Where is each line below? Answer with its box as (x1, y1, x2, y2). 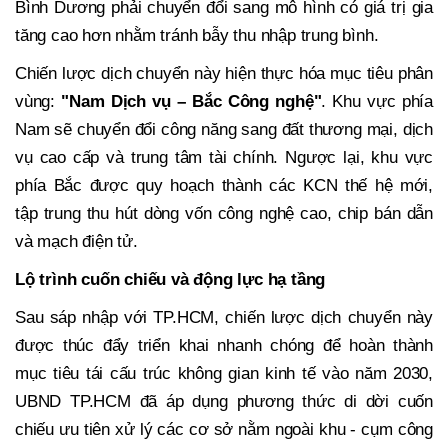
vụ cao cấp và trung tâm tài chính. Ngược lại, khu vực (15, 147, 433, 167)
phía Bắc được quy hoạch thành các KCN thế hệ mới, (15, 175, 433, 195)
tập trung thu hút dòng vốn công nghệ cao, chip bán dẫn (15, 203, 433, 223)
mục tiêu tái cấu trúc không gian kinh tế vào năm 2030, (15, 363, 433, 383)
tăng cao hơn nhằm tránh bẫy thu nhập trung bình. (15, 25, 379, 45)
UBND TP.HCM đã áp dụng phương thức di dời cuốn (15, 391, 433, 411)
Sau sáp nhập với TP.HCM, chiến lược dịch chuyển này (15, 307, 433, 327)
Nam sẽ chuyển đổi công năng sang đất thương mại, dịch (15, 119, 433, 139)
